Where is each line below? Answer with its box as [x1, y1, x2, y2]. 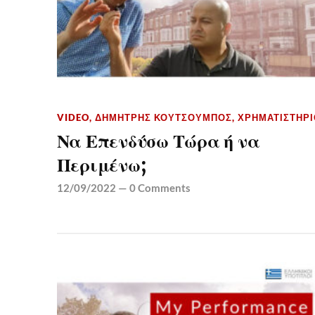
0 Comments [129, 181, 191, 195]
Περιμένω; [56, 154, 147, 177]
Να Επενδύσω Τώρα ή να [56, 130, 260, 153]
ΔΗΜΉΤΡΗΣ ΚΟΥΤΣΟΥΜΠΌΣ [94, 112, 232, 124]
